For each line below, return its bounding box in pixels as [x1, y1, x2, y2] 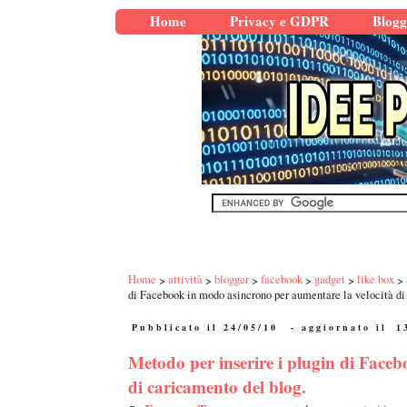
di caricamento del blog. [128, 374, 306, 400]
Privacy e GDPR [230, 11, 329, 31]
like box [357, 272, 394, 288]
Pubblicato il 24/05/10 [132, 321, 278, 334]
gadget [314, 272, 345, 288]
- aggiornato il [285, 321, 392, 334]
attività [168, 272, 203, 288]
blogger [214, 272, 249, 288]
